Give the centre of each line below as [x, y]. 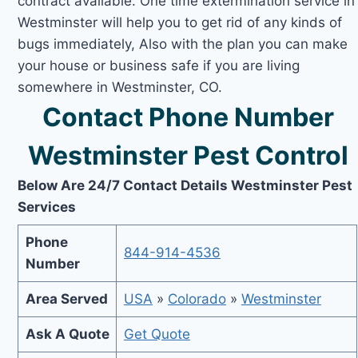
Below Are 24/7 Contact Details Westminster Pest [185, 185]
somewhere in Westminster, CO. [120, 87]
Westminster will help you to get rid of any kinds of [180, 22]
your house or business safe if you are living [159, 65]
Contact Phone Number [188, 117]
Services [47, 207]
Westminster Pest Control [188, 155]
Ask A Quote [67, 334]
